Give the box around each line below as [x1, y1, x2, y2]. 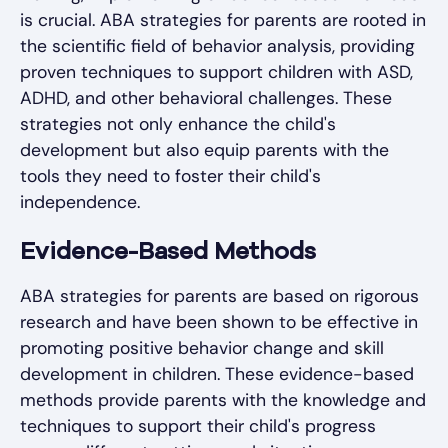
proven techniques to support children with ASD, [20, 61, 413, 84]
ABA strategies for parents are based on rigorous [20, 285, 419, 308]
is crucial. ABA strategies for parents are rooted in [20, 9, 426, 32]
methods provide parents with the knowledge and [20, 389, 426, 412]
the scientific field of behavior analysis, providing [20, 35, 415, 58]
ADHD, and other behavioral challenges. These [20, 87, 392, 110]
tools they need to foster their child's [20, 165, 321, 188]
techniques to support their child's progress [20, 415, 376, 438]
